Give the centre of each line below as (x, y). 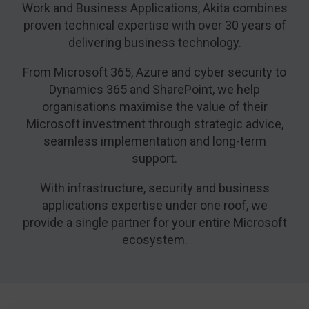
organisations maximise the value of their (154, 107)
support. (154, 158)
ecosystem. (154, 240)
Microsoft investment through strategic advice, (154, 124)
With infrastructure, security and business (154, 188)
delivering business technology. (154, 42)
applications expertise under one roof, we (154, 205)
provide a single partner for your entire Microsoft (154, 222)
